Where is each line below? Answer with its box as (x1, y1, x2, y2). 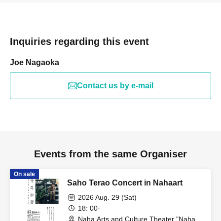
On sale (14, 171, 35, 178)
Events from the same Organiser (34, 148, 187, 160)
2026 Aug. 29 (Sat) (78, 193, 137, 202)
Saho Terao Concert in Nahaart (67, 179, 183, 187)
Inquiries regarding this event (10, 36, 149, 47)
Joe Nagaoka (10, 58, 59, 67)
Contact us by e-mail (76, 81, 153, 90)
